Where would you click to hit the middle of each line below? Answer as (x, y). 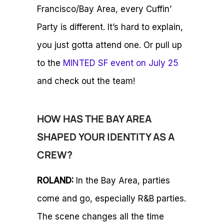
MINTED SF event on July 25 (121, 63)
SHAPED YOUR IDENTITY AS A (106, 137)
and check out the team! (86, 81)
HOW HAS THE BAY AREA (94, 119)
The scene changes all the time (100, 217)
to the (50, 63)
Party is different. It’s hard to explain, (110, 27)
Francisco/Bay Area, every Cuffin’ (104, 9)
